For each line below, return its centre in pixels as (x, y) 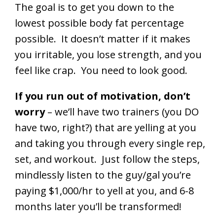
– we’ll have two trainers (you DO (122, 112)
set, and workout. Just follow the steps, (107, 159)
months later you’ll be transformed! (98, 207)
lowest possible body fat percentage (99, 23)
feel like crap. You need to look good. (101, 71)
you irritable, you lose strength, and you (108, 55)
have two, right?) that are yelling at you (106, 128)
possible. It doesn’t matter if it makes (103, 39)
